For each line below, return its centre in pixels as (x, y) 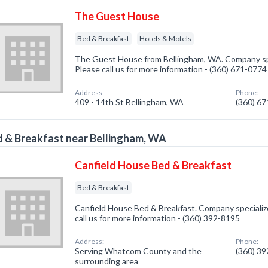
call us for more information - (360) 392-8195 (158, 218)
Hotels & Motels (166, 39)
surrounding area (107, 261)
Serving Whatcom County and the (138, 251)
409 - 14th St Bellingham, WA (130, 102)
